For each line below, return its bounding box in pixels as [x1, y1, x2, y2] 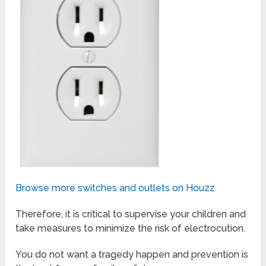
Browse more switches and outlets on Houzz [15, 182, 216, 194]
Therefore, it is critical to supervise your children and [15, 208, 246, 220]
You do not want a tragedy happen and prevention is [15, 249, 249, 261]
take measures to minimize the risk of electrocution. [15, 223, 246, 235]
